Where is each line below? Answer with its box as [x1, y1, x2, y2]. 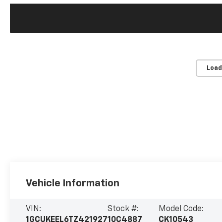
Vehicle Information [26, 178, 120, 188]
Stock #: [108, 205, 139, 213]
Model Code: [159, 205, 204, 213]
